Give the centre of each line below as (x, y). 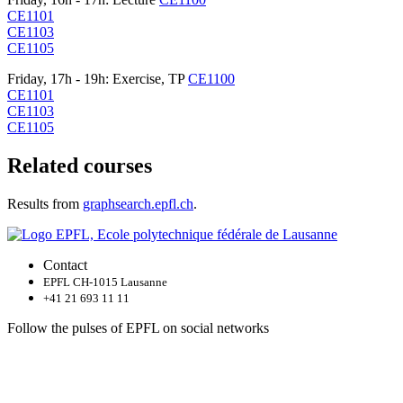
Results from (45, 203)
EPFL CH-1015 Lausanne (105, 282)
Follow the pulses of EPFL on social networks (138, 327)
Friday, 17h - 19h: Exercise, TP (98, 78)
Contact (65, 264)
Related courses (80, 165)
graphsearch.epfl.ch (138, 203)
